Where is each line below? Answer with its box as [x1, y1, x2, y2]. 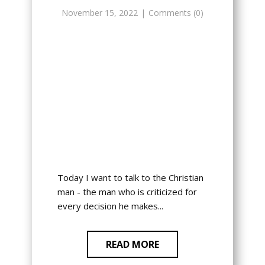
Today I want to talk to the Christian [57, 172, 203, 184]
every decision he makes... [57, 200, 163, 212]
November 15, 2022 [62, 7, 138, 19]
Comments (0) [148, 7, 203, 19]
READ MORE [106, 238, 159, 251]
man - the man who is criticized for [57, 186, 197, 198]
